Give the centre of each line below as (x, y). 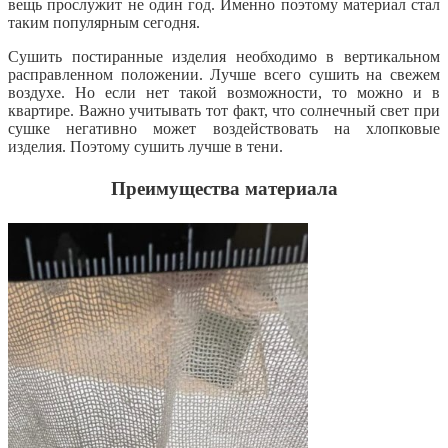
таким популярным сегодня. (104, 23)
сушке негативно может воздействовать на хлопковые (224, 129)
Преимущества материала (224, 189)
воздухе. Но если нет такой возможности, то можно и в (224, 93)
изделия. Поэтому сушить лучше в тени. (145, 147)
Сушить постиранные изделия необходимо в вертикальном (224, 57)
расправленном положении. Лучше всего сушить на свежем (224, 75)
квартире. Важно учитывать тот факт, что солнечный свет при (224, 111)
